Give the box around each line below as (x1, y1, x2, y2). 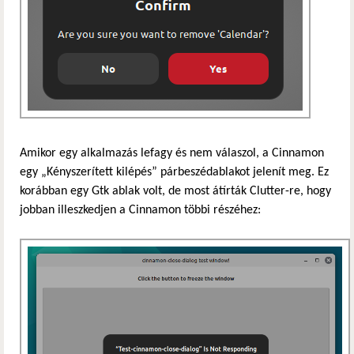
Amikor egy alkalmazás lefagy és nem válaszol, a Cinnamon (20, 146, 324, 160)
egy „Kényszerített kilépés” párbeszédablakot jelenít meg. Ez (20, 165, 329, 179)
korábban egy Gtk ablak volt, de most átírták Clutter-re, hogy (20, 184, 331, 198)
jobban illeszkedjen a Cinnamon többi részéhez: (20, 203, 261, 217)
